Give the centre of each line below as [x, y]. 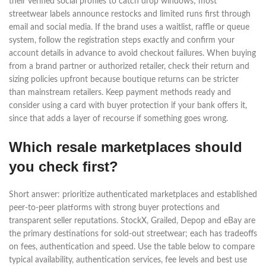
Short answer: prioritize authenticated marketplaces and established [133, 195]
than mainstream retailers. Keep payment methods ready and [120, 93]
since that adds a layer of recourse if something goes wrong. [118, 119]
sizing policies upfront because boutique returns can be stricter [124, 80]
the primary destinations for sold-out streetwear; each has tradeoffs [133, 234]
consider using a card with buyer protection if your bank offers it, [128, 106]
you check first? [64, 167]
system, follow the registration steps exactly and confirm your [122, 40]
